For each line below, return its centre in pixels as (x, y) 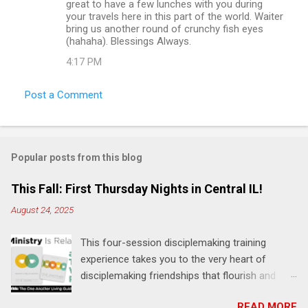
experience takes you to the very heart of (174, 259)
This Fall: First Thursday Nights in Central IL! (137, 188)
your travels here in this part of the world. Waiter (175, 16)
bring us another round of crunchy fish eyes (165, 29)
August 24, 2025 (42, 209)
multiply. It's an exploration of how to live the (181, 292)
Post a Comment (64, 95)
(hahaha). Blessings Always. (129, 41)
